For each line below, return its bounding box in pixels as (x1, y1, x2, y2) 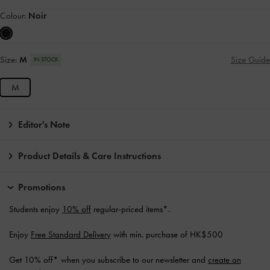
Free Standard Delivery (31, 229, 111, 240)
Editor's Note (18, 119, 70, 131)
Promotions (18, 181, 65, 193)
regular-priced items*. (91, 204, 170, 215)
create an (208, 254, 241, 266)
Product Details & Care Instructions (18, 150, 161, 162)
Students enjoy (9, 204, 62, 215)
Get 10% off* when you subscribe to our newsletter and (9, 254, 208, 266)
